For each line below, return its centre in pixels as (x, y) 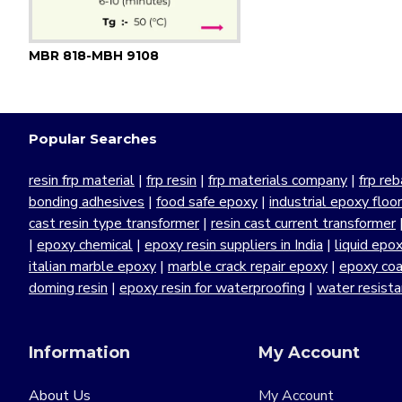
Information (79, 353)
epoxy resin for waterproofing (212, 288)
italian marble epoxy (92, 267)
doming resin (68, 288)
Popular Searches (93, 139)
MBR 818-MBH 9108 (94, 56)
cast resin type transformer (114, 224)
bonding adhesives (87, 202)
